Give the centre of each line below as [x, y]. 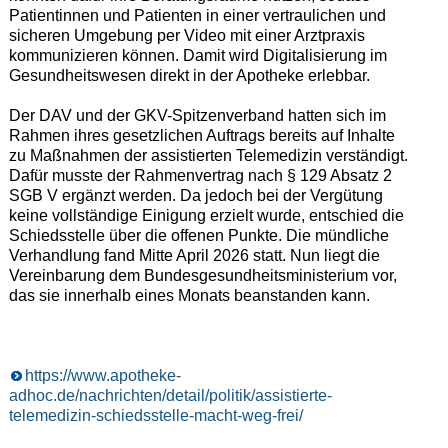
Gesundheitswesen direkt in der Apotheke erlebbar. [189, 76]
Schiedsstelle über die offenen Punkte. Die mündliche [198, 236]
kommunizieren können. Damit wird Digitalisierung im [197, 56]
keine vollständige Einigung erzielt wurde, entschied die [206, 216]
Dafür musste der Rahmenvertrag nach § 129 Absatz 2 [200, 176]
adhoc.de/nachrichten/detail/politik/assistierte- [170, 396]
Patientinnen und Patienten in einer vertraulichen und [197, 16]
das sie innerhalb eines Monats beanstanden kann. [189, 296]
